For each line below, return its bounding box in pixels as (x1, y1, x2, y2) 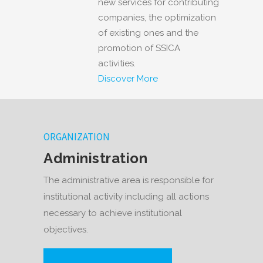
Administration (43, 150, 147, 167)
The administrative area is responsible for (43, 175, 214, 186)
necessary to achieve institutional (43, 208, 182, 219)
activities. (98, 58, 136, 69)
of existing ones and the (98, 27, 198, 38)
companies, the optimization (98, 12, 216, 23)
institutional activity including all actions (43, 191, 209, 203)
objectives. (43, 224, 88, 235)
